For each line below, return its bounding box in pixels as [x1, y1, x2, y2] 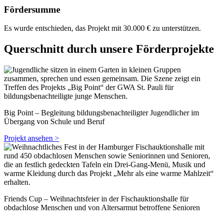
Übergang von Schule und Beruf [4, 117, 105, 126]
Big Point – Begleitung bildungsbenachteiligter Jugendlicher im [4, 109, 199, 117]
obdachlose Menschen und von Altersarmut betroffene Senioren [4, 203, 200, 212]
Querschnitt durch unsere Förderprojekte [4, 43, 214, 56]
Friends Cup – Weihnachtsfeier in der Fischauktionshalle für [4, 195, 189, 203]
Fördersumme [4, 4, 60, 15]
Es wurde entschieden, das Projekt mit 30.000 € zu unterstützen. [4, 24, 201, 33]
